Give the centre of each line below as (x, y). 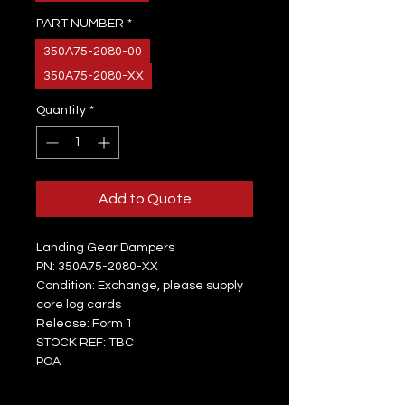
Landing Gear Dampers (105, 248)
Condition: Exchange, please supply (140, 286)
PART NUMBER (80, 24)
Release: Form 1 (85, 324)
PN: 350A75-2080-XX (97, 267)
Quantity (61, 110)
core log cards (79, 305)
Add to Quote (145, 199)
